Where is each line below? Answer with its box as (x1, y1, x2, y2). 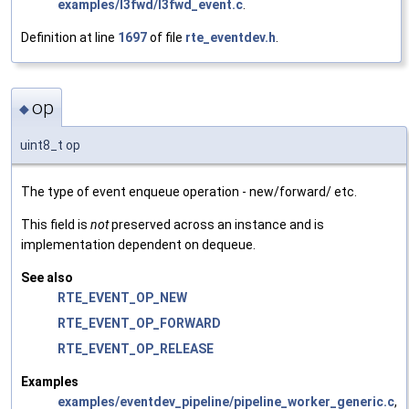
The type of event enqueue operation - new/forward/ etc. (21, 184, 357, 200)
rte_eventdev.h (185, 29, 276, 45)
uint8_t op (20, 138, 80, 153)
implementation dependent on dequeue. (21, 237, 256, 253)
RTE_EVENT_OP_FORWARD (58, 316, 221, 331)
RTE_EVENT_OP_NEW (58, 290, 187, 306)
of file (147, 29, 185, 45)
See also (21, 270, 73, 286)
